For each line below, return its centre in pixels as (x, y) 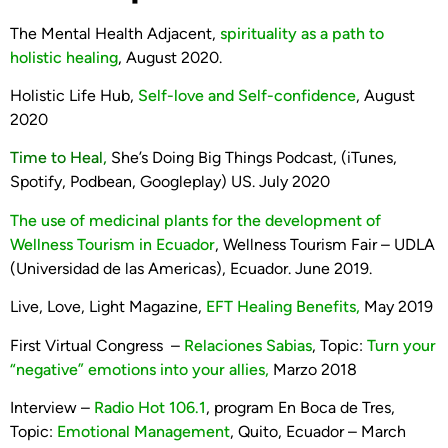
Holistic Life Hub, (72, 95)
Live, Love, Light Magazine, (108, 307)
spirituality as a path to (302, 33)
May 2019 (396, 307)
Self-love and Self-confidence (245, 95)
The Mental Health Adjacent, (115, 33)
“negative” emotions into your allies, (139, 369)
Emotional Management (143, 431)
